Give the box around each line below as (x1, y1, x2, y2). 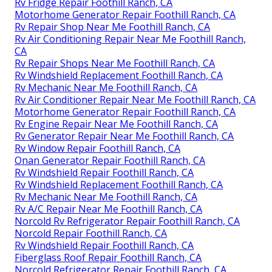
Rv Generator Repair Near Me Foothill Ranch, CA (15, 129, 234, 143)
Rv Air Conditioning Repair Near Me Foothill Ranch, (15, 32, 246, 46)
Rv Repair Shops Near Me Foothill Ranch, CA (15, 56, 215, 70)
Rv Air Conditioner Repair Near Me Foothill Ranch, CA (15, 92, 256, 106)
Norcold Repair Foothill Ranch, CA (15, 226, 167, 240)
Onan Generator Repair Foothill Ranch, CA (15, 153, 205, 167)
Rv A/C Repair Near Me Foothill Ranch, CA (15, 202, 202, 216)
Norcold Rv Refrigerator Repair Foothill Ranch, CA (15, 214, 240, 228)
